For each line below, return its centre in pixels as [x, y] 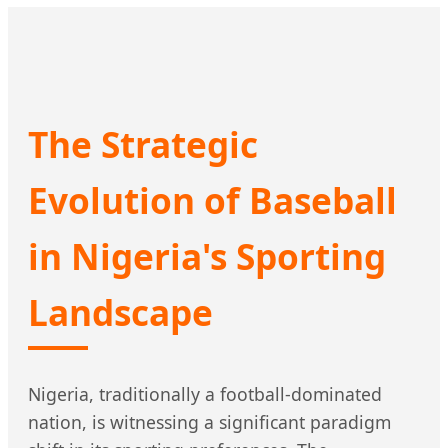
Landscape [120, 312]
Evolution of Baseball [212, 200]
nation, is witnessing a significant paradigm [209, 422]
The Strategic [143, 144]
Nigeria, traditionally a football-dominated [205, 394]
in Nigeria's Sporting [207, 256]
